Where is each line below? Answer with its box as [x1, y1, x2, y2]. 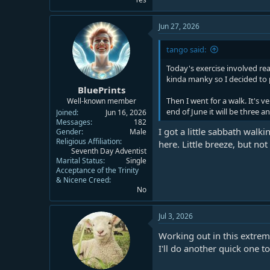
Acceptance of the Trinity [56, 165, 139, 175]
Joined [56, 107, 77, 118]
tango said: [166, 43, 206, 55]
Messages [56, 117, 90, 127]
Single [126, 155, 146, 166]
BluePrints [77, 84, 125, 96]
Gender [56, 127, 81, 137]
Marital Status [56, 155, 103, 166]
